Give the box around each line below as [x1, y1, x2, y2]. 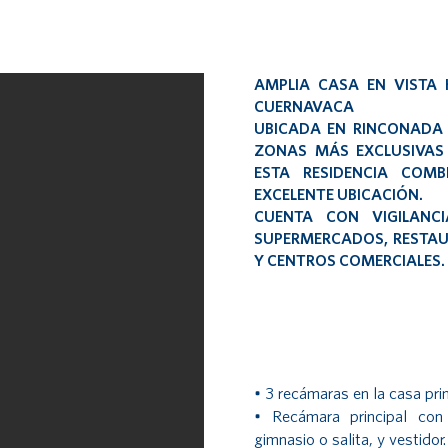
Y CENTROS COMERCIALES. [254, 250, 445, 270]
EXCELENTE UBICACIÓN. [254, 184, 423, 204]
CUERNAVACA [254, 96, 354, 116]
